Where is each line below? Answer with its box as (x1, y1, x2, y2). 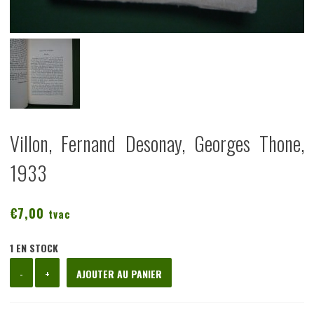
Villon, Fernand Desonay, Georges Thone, (10, 128, 304, 158)
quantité (34, 259, 63, 275)
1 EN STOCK (10, 240, 58, 256)
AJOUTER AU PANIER (76, 266, 162, 281)
